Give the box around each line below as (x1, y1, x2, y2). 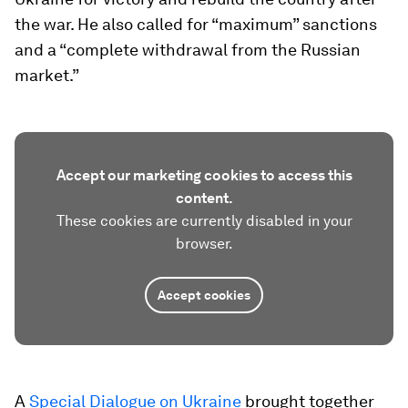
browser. (175, 235, 233, 252)
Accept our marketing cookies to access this (56, 167, 352, 184)
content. (175, 189, 233, 207)
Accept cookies (158, 288, 250, 302)
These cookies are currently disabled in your (56, 212, 352, 229)
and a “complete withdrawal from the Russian (15, 40, 361, 59)
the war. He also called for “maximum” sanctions (15, 15, 377, 34)
